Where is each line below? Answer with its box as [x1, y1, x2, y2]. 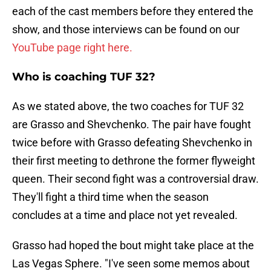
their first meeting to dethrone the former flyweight [12, 154, 255, 168]
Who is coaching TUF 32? [12, 70, 155, 84]
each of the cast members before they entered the [12, 5, 253, 18]
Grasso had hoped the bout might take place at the [12, 239, 254, 252]
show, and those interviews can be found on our [12, 23, 240, 36]
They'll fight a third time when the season [12, 191, 209, 204]
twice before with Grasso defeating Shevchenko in [12, 136, 252, 149]
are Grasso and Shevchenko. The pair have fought [12, 118, 251, 131]
